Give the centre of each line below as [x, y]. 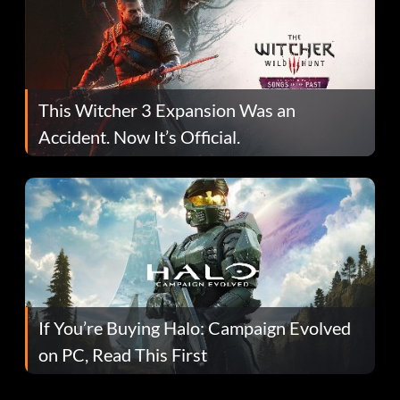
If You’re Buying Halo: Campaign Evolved [195, 327]
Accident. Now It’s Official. [139, 136]
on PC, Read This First [123, 354]
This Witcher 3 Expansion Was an [167, 109]
